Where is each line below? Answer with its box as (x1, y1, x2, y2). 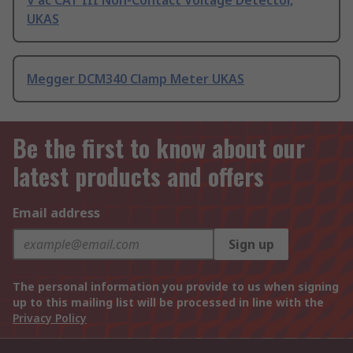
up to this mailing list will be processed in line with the (13, 295, 324, 310)
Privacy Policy (13, 310, 87, 326)
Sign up (229, 236, 274, 254)
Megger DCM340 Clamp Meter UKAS (27, 70, 244, 88)
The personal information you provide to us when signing (13, 279, 339, 295)
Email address (13, 204, 100, 222)
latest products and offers (13, 158, 264, 195)
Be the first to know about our (13, 130, 305, 166)
